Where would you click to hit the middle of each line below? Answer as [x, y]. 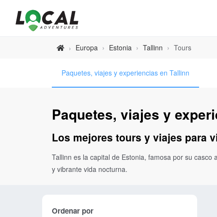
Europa [87, 47]
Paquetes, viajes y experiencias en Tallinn [125, 73]
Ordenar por [73, 210]
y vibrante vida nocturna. [90, 169]
